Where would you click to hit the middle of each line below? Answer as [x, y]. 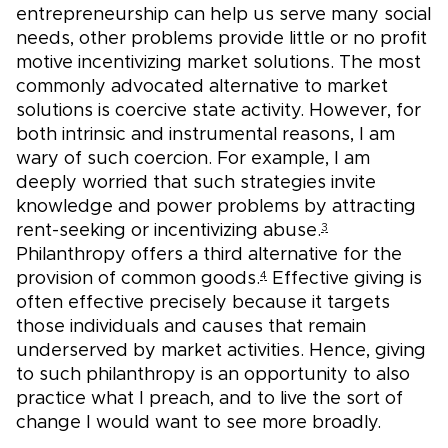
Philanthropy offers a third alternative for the [209, 255]
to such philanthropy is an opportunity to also [213, 375]
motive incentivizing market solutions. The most [218, 63]
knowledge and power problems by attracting [216, 207]
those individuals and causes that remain [191, 327]
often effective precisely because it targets [203, 303]
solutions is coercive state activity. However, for [218, 111]
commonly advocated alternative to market [202, 87]
